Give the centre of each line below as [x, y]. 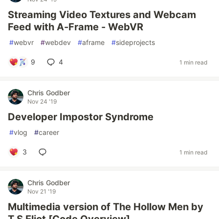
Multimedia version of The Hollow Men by [106, 207]
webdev [58, 42]
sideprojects [135, 42]
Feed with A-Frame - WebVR [76, 27]
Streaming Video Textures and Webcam [102, 15]
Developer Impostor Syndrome [81, 117]
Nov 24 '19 [42, 101]
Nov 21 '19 [42, 191]
